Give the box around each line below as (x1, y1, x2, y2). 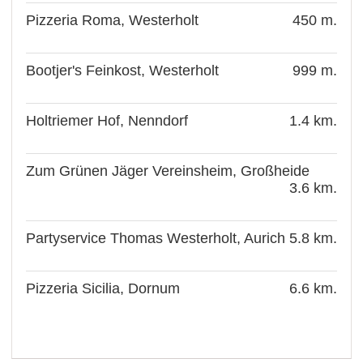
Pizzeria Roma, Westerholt (26, 11, 199, 28)
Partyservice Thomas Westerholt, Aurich (26, 229, 286, 246)
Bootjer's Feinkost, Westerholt (26, 62, 220, 79)
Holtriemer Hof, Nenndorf (26, 112, 189, 129)
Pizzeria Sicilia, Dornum (26, 280, 181, 297)
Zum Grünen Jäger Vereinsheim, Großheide (26, 162, 310, 179)
